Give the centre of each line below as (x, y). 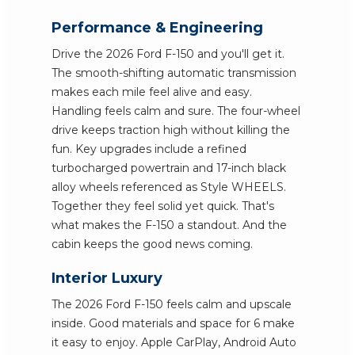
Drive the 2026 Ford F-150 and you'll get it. (168, 54)
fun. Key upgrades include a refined (149, 149)
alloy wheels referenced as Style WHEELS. (169, 187)
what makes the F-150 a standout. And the (169, 225)
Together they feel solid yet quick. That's (163, 206)
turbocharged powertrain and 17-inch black (169, 168)
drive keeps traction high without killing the (171, 130)
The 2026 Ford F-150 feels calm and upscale (172, 304)
